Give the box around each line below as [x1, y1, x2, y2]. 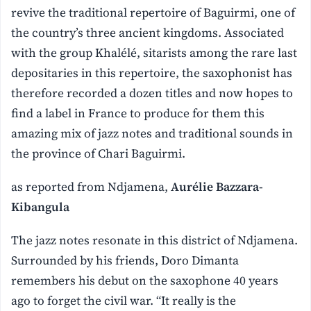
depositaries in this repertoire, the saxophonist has [11, 64, 293, 81]
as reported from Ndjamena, [11, 178, 171, 195]
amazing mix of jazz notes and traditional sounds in [11, 124, 294, 142]
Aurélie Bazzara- [171, 178, 264, 195]
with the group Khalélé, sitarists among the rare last [11, 44, 298, 61]
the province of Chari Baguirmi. [11, 144, 186, 162]
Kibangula [11, 198, 70, 215]
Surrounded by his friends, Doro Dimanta [11, 251, 239, 269]
